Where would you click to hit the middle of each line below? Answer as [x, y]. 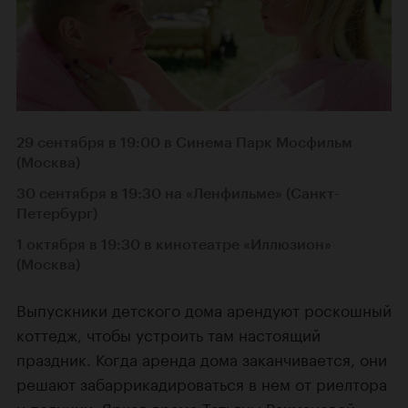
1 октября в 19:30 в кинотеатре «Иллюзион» [174, 244]
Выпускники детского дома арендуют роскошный [204, 308]
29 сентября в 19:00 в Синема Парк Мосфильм [184, 142]
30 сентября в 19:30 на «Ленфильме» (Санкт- [178, 193]
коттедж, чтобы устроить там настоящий [168, 333]
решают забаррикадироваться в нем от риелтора [202, 382]
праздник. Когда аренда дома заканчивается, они [202, 357]
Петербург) [57, 213]
